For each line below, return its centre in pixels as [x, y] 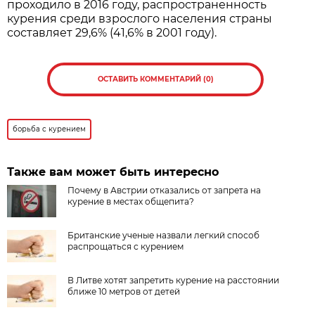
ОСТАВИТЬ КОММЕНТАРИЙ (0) [155, 79]
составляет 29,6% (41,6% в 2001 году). [112, 32]
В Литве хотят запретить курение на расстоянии [174, 280]
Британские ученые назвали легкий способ [164, 235]
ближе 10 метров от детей [124, 291]
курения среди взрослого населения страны [140, 18]
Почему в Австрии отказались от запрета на [165, 190]
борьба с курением [50, 129]
